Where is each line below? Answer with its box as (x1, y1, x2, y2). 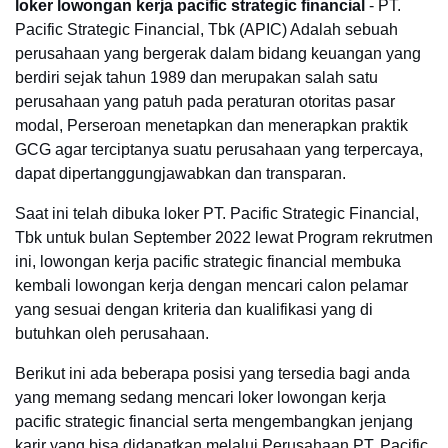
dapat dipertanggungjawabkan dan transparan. (15, 165, 346, 182)
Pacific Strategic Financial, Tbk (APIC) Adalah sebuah (15, 21, 398, 38)
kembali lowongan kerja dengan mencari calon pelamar (15, 277, 408, 294)
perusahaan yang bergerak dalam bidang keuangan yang (15, 45, 421, 62)
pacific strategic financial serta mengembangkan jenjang (15, 413, 413, 430)
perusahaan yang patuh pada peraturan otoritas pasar (15, 93, 395, 110)
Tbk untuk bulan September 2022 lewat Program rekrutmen (15, 229, 433, 246)
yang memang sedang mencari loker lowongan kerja (15, 389, 386, 406)
